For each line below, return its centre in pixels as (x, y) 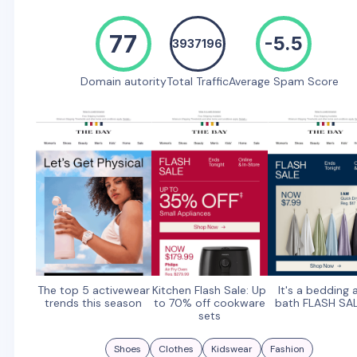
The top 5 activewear (93, 290)
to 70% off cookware (209, 303)
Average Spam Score (283, 81)
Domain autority (123, 81)
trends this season (94, 303)
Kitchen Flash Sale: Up (210, 290)
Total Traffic (197, 81)
